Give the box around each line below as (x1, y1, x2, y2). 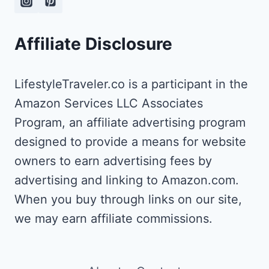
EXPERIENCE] (91, 5, 162, 17)
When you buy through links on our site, (14, 192, 242, 207)
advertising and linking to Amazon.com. (14, 173, 239, 188)
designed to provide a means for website (14, 134, 246, 150)
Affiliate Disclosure (14, 34, 172, 55)
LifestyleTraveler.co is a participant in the (14, 77, 248, 92)
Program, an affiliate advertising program (14, 115, 246, 130)
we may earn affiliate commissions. (14, 211, 213, 226)
